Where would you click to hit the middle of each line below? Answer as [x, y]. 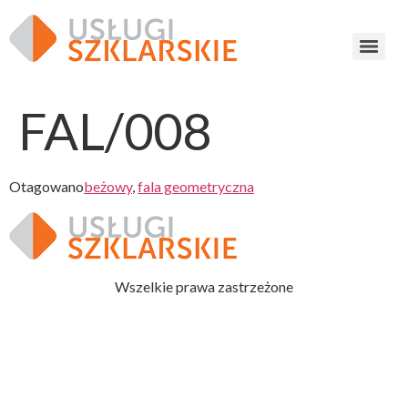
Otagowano [46, 186]
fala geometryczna [196, 186]
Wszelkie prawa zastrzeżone [204, 286]
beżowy [108, 186]
